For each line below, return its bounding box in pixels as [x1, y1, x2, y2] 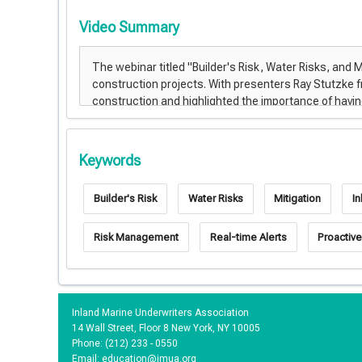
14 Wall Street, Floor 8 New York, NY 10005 [72, 322, 260, 335]
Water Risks [187, 192, 243, 205]
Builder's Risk [93, 192, 157, 205]
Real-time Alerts [209, 230, 287, 243]
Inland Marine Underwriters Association [72, 307, 249, 319]
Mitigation [274, 192, 322, 205]
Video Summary [79, 19, 179, 36]
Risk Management [93, 230, 179, 243]
